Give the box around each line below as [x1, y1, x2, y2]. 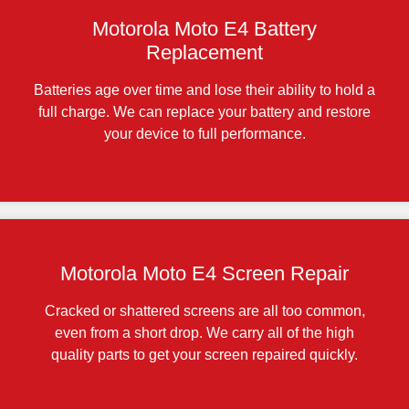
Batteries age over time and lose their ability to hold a [34, 81, 375, 98]
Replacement [146, 40, 263, 64]
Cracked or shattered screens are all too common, [44, 302, 365, 319]
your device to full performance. [103, 125, 306, 142]
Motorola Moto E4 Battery [92, 16, 317, 40]
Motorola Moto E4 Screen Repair [60, 261, 349, 285]
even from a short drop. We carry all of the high [55, 324, 354, 341]
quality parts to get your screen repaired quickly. [51, 346, 358, 362]
